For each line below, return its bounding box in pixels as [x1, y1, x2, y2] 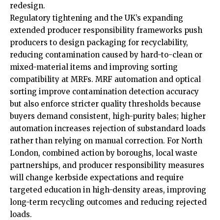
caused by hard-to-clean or [102, 50, 202, 60]
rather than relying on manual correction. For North [10, 136, 202, 146]
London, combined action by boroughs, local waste [10, 148, 197, 158]
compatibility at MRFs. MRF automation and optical [10, 75, 201, 84]
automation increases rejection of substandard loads [10, 124, 206, 134]
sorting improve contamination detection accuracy [10, 87, 199, 97]
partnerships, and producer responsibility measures [10, 161, 204, 170]
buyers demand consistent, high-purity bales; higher [10, 111, 206, 121]
